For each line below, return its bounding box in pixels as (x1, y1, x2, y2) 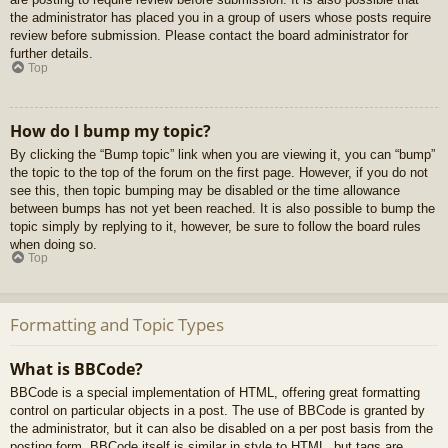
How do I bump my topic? (10, 119, 211, 142)
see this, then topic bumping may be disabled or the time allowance (10, 182, 400, 198)
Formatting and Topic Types (10, 313, 224, 337)
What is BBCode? (10, 357, 143, 380)
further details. (10, 46, 93, 62)
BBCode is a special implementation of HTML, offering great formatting (10, 384, 420, 400)
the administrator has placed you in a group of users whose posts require (10, 10, 431, 26)
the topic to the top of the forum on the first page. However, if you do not (10, 164, 428, 180)
